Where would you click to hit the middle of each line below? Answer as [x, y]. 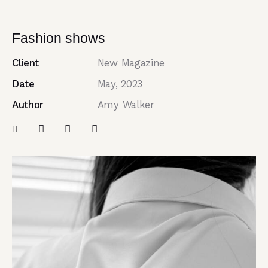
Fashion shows [59, 39]
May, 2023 [120, 84]
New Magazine [131, 63]
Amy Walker [126, 105]
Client [26, 63]
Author [28, 105]
